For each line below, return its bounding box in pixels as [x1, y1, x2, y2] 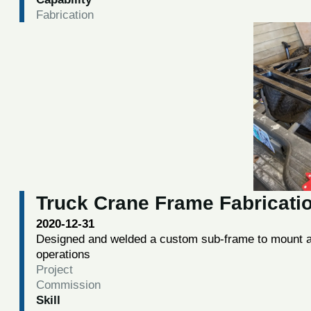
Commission [35, 277, 101, 292]
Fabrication [35, 8, 94, 22]
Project [35, 262, 73, 276]
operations [35, 246, 90, 261]
